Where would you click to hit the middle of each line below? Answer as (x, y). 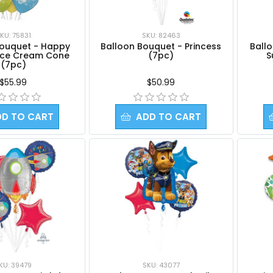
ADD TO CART (169, 116)
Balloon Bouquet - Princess (161, 46)
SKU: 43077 (161, 265)
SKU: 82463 (161, 35)
